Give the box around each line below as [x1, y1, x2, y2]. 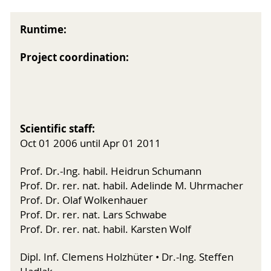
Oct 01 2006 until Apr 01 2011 [20, 136, 161, 150]
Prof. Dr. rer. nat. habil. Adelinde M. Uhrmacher [20, 178, 243, 192]
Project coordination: [20, 50, 129, 64]
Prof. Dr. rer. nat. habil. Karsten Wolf [20, 222, 191, 236]
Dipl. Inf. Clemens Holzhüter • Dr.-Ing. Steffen [20, 250, 233, 264]
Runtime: [20, 22, 67, 36]
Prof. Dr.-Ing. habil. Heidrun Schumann [20, 164, 201, 178]
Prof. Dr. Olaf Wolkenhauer [20, 193, 148, 207]
